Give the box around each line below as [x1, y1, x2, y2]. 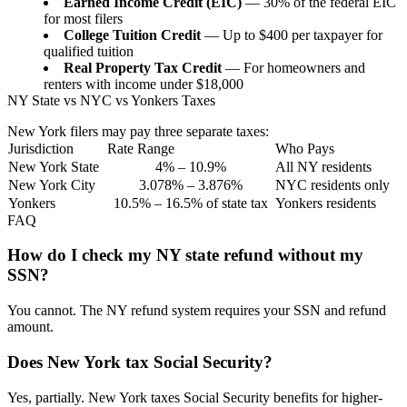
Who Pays [275, 140, 334, 156]
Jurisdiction [8, 140, 74, 156]
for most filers [44, 10, 123, 26]
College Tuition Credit [64, 26, 201, 43]
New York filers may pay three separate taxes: [7, 123, 269, 139]
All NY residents [275, 158, 372, 174]
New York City [8, 176, 95, 193]
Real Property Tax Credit [64, 59, 222, 75]
